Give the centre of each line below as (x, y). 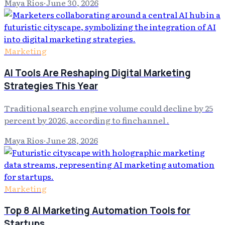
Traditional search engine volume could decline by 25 (108, 108)
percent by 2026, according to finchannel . (87, 120)
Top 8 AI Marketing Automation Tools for (97, 210)
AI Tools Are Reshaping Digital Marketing (97, 73)
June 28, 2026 (72, 140)
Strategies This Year (51, 86)
